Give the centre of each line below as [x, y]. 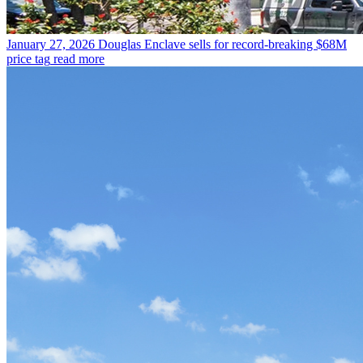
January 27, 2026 [51, 44]
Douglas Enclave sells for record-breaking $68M [222, 44]
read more [79, 58]
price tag [28, 58]
